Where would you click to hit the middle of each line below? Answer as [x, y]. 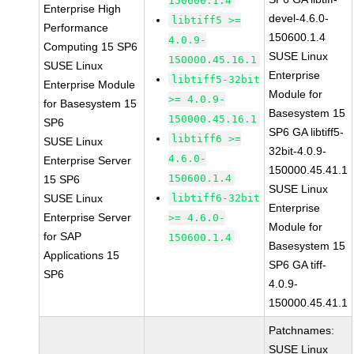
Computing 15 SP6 [91, 47]
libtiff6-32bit [216, 198]
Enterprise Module [90, 85]
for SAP [63, 236]
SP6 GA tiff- [298, 265]
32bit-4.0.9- [298, 151]
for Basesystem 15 [90, 104]
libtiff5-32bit [216, 79]
